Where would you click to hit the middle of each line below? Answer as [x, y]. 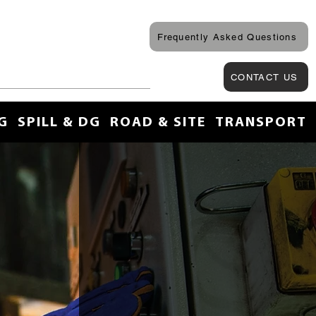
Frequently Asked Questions [227, 37]
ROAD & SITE [158, 123]
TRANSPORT [261, 123]
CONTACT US [265, 77]
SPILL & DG [59, 123]
